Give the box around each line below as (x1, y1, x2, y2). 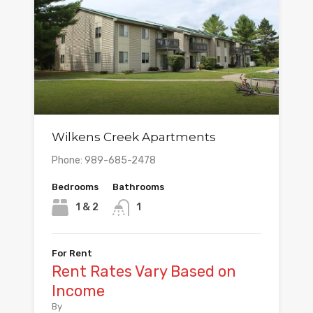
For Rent (52, 248, 92, 259)
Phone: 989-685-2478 (52, 154, 156, 167)
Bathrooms (112, 182, 164, 193)
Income (52, 282, 105, 301)
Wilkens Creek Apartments (52, 130, 216, 145)
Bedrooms (52, 182, 99, 193)
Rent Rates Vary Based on (52, 262, 236, 282)
